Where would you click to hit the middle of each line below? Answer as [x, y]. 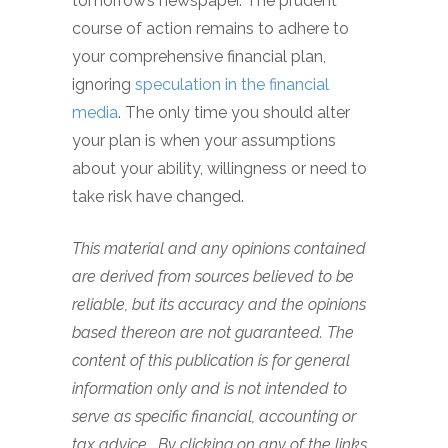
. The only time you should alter [234, 112]
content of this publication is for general [211, 360]
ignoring [103, 84]
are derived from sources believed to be [213, 276]
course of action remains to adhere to [210, 28]
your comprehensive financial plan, [199, 56]
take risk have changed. [158, 196]
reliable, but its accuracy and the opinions [219, 304]
